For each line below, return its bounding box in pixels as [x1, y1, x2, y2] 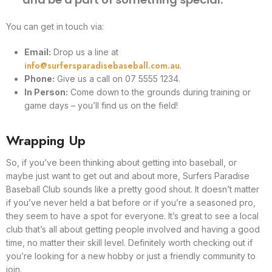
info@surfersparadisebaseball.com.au [24, 59, 180, 72]
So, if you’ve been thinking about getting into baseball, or [6, 157, 237, 168]
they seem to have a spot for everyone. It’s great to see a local [6, 210, 259, 221]
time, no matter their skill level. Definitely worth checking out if [6, 237, 253, 248]
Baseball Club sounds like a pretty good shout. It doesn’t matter [6, 183, 259, 194]
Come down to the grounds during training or [68, 86, 251, 97]
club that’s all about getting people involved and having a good [6, 223, 260, 234]
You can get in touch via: [6, 21, 104, 32]
